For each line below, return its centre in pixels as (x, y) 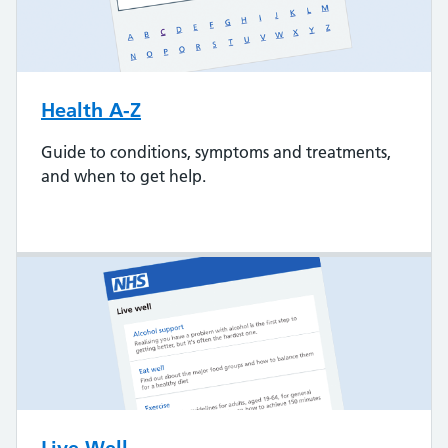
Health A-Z (91, 109)
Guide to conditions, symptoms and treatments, (216, 151)
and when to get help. (123, 175)
